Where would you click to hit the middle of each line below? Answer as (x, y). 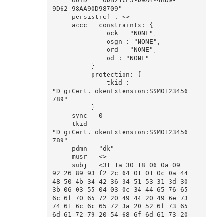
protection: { (71, 75)
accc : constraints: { (62, 25)
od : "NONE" (79, 58)
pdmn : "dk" (62, 149)
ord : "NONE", (79, 50)
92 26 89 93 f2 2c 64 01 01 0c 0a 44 (120, 173)
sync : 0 (62, 116)
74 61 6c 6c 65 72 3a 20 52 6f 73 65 (120, 206)
